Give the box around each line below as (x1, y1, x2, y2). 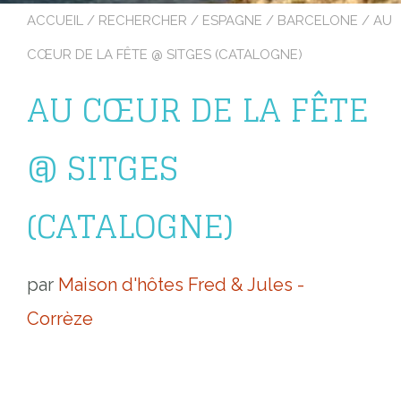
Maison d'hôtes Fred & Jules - (58, 274, 304, 296)
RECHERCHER (98, 13, 187, 29)
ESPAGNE (202, 13, 262, 29)
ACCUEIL (27, 13, 83, 29)
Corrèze (27, 308, 93, 330)
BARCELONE (277, 13, 358, 29)
